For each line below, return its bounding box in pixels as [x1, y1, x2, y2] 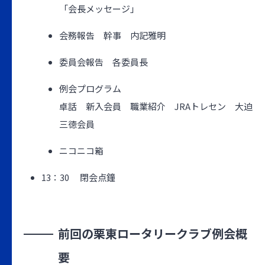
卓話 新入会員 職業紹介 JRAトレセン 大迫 [59, 100, 253, 112]
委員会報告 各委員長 [59, 56, 148, 68]
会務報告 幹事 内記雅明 [59, 29, 166, 41]
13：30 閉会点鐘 [41, 171, 115, 183]
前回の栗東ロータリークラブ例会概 [58, 225, 248, 242]
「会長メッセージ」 [59, 2, 139, 15]
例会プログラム [59, 82, 121, 95]
